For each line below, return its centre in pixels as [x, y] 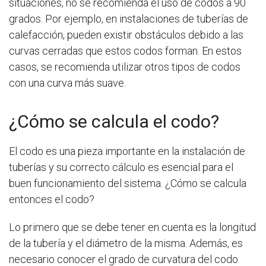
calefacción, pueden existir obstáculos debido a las [126, 35]
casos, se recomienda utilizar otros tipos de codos [125, 67]
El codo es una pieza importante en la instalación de [127, 151]
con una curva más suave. [67, 83]
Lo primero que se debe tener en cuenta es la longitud [132, 227]
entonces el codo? [52, 199]
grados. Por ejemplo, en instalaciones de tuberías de [129, 19]
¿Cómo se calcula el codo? [114, 122]
